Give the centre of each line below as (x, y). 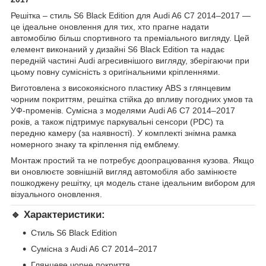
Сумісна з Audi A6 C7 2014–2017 (94, 248)
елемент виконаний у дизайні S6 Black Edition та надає (118, 49)
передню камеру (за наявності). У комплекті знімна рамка (123, 133)
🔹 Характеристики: (58, 214)
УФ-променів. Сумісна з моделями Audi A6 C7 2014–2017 (123, 110)
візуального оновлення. (56, 194)
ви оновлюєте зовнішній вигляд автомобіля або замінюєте (124, 171)
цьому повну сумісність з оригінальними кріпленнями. (115, 72)
